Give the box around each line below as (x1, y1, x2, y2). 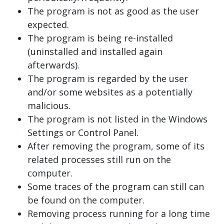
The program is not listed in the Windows (27, 112, 207, 125)
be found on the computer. (27, 193, 144, 206)
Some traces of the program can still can (27, 180, 204, 192)
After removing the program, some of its (27, 139, 204, 152)
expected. (27, 18, 69, 30)
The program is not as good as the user (27, 4, 199, 17)
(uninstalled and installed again (27, 45, 162, 57)
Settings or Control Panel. (27, 126, 138, 138)
